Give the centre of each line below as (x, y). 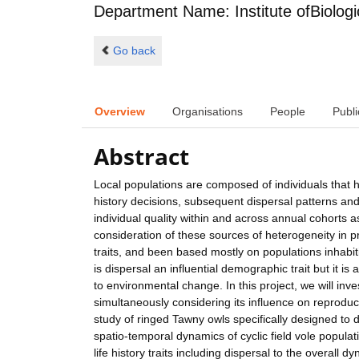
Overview (120, 111)
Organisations (208, 111)
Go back (134, 50)
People (288, 111)
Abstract (141, 157)
